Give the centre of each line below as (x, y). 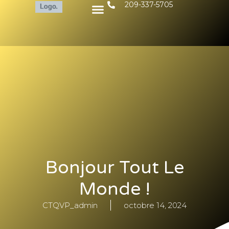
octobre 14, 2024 (155, 205)
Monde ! (114, 189)
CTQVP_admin (70, 205)
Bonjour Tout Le (114, 168)
